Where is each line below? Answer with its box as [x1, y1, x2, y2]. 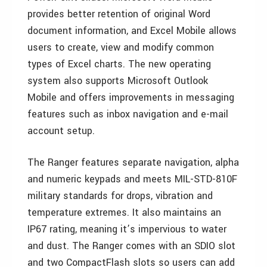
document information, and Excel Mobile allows [27, 24, 237, 38]
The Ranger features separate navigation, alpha [27, 156, 239, 169]
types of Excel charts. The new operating [27, 57, 211, 71]
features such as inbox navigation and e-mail [27, 107, 228, 121]
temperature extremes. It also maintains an [27, 206, 221, 219]
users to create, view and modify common [27, 41, 214, 54]
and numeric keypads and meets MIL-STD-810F [27, 172, 237, 186]
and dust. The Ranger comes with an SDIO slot [27, 239, 235, 253]
